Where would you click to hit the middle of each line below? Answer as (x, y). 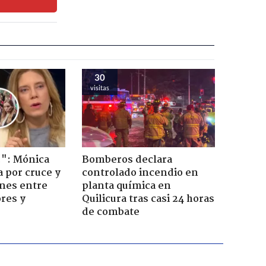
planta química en (126, 186)
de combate (110, 212)
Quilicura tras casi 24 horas (148, 199)
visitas (99, 87)
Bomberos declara (127, 160)
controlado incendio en (140, 173)
